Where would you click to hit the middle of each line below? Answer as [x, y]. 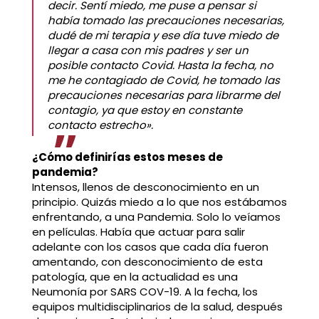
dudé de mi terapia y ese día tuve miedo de [163, 35]
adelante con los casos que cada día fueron [150, 246]
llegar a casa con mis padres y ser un [148, 50]
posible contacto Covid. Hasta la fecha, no [160, 65]
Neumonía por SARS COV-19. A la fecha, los [145, 291]
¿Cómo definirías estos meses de [127, 157]
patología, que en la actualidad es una [135, 276]
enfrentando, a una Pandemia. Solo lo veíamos [156, 216]
